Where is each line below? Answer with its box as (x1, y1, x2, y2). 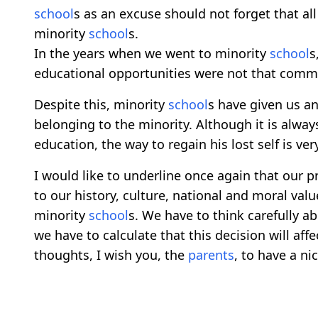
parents (188, 246, 234, 264)
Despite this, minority (34, 96, 168, 114)
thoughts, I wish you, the (34, 246, 188, 264)
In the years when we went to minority (34, 45, 270, 62)
